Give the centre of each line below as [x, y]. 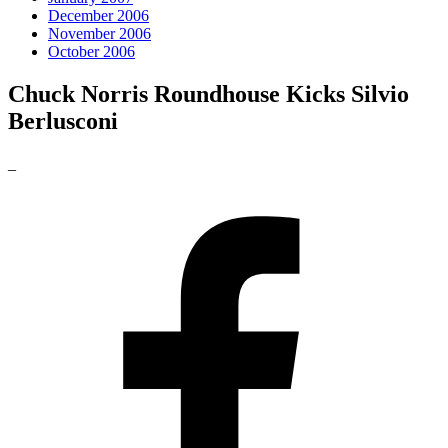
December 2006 [98, 15]
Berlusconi [63, 120]
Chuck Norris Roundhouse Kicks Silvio [208, 93]
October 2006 [91, 51]
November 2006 [99, 33]
